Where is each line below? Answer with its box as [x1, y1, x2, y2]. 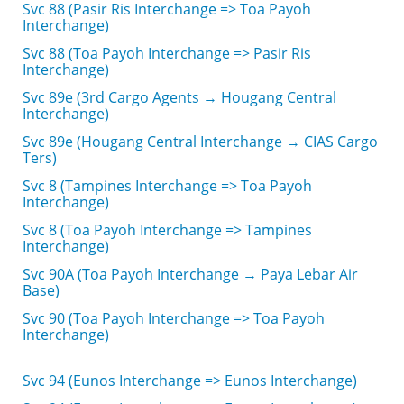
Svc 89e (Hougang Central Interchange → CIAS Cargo [23, 132, 378, 151]
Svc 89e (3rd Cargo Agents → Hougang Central [23, 87, 336, 107]
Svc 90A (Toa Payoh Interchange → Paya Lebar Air [23, 264, 358, 284]
